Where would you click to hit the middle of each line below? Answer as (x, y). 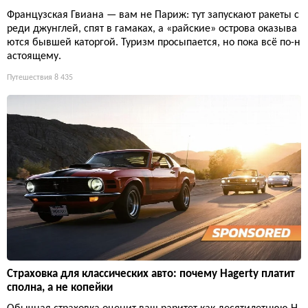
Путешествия (30, 78)
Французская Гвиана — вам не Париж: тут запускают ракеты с (153, 15)
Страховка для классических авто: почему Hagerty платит (151, 274)
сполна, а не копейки (60, 287)
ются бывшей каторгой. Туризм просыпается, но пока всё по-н (154, 43)
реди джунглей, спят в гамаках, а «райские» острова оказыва (152, 29)
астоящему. (34, 57)
